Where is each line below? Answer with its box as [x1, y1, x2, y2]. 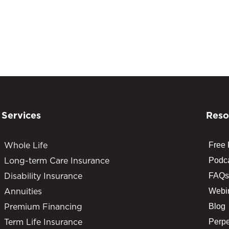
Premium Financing [4, 201, 82, 212]
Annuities [4, 186, 42, 197]
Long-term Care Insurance [4, 155, 109, 166]
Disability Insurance [4, 171, 82, 181]
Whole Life [4, 140, 48, 151]
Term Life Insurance [4, 217, 82, 227]
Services [1, 109, 41, 122]
